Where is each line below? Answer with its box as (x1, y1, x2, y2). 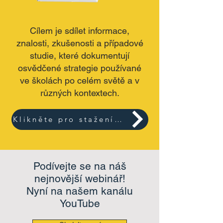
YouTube (59, 197, 100, 210)
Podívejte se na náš (33, 159, 126, 172)
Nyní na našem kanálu (26, 184, 133, 197)
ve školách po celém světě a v (20, 75, 139, 86)
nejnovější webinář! (34, 172, 125, 185)
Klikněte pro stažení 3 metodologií (114, 114, 122, 124)
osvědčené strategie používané (18, 62, 141, 73)
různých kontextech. (40, 87, 119, 98)
